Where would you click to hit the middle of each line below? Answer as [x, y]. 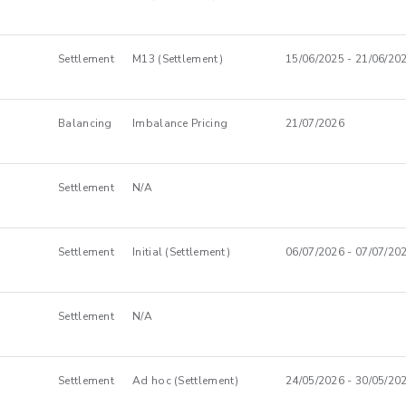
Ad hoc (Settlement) [186, 381]
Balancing [85, 123]
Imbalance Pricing [180, 123]
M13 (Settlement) [178, 59]
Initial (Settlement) [181, 252]
